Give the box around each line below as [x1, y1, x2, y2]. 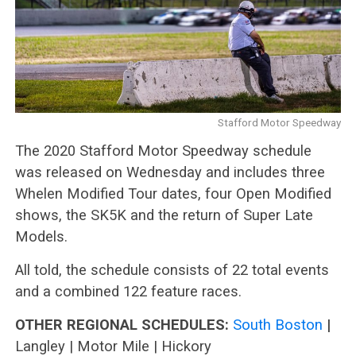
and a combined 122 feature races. [14, 282, 242, 300]
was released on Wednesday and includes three [14, 163, 325, 180]
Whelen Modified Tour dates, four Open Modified [14, 184, 331, 202]
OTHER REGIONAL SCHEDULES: [14, 315, 229, 333]
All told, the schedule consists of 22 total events [14, 261, 329, 278]
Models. [14, 227, 68, 245]
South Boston [232, 315, 323, 333]
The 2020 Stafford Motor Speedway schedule [14, 141, 311, 159]
